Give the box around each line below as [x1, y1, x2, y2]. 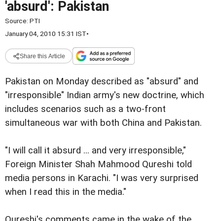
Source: [5, 17, 30, 25]
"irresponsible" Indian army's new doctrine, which [5, 90, 204, 101]
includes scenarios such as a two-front [5, 104, 166, 114]
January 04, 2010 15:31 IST [5, 30, 86, 37]
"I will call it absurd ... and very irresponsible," [5, 145, 186, 156]
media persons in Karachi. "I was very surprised [5, 173, 198, 184]
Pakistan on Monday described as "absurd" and [5, 76, 198, 87]
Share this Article [19, 52, 65, 60]
